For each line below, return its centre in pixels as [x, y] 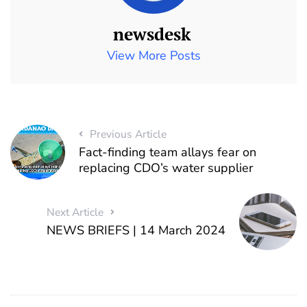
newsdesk [152, 34]
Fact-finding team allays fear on [167, 152]
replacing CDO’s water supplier [165, 168]
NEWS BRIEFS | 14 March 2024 [136, 230]
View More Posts [153, 56]
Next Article [75, 212]
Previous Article [128, 135]
